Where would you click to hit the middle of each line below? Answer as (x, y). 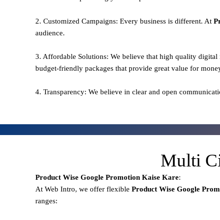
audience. (50, 33)
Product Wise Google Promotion (88, 177)
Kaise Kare (159, 177)
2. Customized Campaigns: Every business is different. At (124, 21)
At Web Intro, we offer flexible (83, 189)
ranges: (46, 201)
